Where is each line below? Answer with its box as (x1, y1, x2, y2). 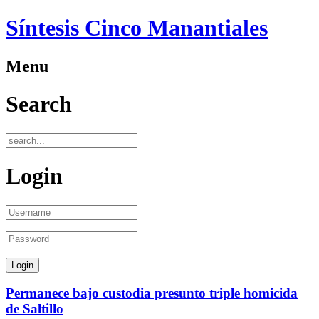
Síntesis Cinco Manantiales (6, 15, 268, 41)
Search (6, 91, 72, 117)
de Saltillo (6, 301, 63, 317)
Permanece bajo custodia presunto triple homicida (6, 286, 298, 301)
